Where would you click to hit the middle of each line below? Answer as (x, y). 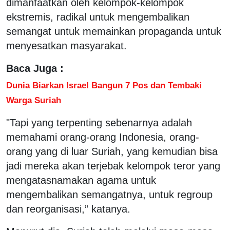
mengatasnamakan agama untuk (81, 180)
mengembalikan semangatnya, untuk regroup (109, 194)
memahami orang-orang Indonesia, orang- (103, 137)
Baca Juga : (35, 68)
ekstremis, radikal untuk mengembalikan (98, 17)
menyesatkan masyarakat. (66, 45)
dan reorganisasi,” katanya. (68, 209)
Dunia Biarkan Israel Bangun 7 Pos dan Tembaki (104, 85)
